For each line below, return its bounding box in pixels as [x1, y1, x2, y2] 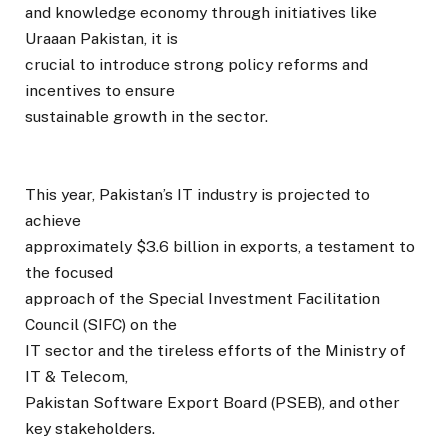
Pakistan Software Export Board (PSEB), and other [25, 393, 400, 413]
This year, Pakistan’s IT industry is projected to [25, 185, 370, 205]
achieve [25, 211, 81, 231]
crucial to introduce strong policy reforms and [25, 55, 368, 75]
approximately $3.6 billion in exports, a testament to [25, 237, 415, 257]
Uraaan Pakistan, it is [25, 29, 178, 49]
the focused [25, 263, 113, 283]
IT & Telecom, [25, 367, 128, 387]
